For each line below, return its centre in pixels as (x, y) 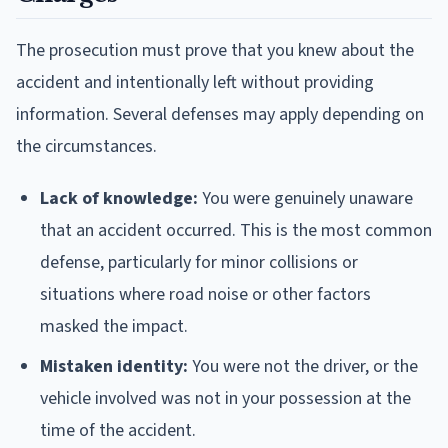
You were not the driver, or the (303, 366)
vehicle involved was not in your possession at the (225, 398)
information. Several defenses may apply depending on (220, 114)
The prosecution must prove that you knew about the (215, 50)
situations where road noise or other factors (205, 294)
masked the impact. (114, 326)
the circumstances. (86, 146)
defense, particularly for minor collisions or (199, 262)
